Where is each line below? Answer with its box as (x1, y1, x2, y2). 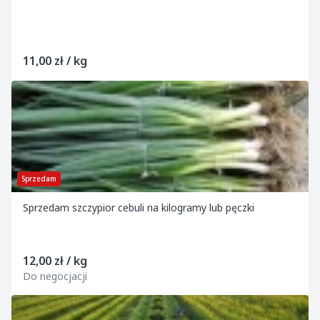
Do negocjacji (23, 269, 87, 283)
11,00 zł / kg (23, 53, 87, 69)
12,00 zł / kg (23, 253, 87, 269)
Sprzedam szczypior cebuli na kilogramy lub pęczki (23, 201, 254, 214)
